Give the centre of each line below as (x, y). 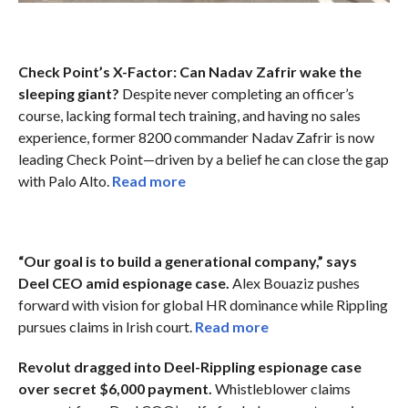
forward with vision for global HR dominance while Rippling (203, 304)
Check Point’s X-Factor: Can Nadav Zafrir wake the (189, 71)
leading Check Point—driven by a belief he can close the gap (203, 158)
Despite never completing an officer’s (236, 93)
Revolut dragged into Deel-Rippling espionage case (189, 366)
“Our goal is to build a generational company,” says (187, 260)
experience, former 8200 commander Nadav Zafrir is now (196, 137)
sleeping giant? (68, 93)
